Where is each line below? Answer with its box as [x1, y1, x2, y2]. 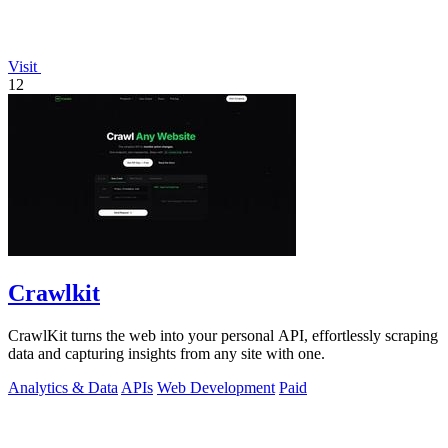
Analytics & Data [8, 378, 118, 396]
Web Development [157, 378, 275, 396]
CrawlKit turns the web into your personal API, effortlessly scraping [8, 326, 438, 344]
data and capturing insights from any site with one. [8, 344, 325, 362]
